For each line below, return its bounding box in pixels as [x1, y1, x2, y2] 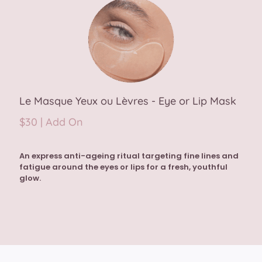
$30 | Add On [19, 115, 83, 129]
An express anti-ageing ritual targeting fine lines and [19, 150, 239, 162]
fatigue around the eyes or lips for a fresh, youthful [19, 161, 227, 173]
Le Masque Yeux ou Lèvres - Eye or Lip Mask [19, 94, 236, 108]
